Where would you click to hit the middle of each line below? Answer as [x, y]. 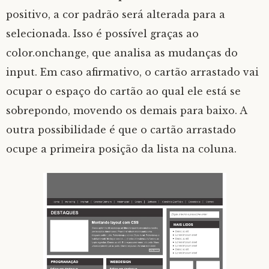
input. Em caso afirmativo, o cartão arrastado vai [132, 72]
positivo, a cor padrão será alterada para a [116, 15]
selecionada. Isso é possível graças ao [102, 34]
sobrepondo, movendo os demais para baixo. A [126, 111]
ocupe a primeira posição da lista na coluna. [121, 149]
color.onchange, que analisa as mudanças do [122, 53]
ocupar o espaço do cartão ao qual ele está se [123, 92]
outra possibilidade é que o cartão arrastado [121, 130]
